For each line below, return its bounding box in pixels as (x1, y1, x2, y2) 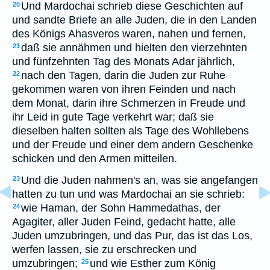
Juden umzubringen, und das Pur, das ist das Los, (12, 230, 253, 242)
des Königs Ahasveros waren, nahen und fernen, (12, 28, 246, 40)
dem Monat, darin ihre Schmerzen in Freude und (12, 97, 245, 109)
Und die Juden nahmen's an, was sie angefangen (21, 174, 258, 186)
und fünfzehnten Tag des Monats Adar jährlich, (12, 55, 235, 67)
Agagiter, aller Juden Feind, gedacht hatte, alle (12, 216, 236, 228)
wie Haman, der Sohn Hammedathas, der (21, 202, 221, 214)
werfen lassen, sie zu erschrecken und (12, 243, 196, 256)
